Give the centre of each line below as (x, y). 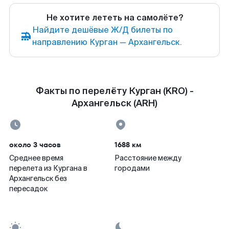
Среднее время (36, 158)
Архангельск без (38, 178)
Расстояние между (148, 158)
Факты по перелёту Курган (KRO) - (114, 91)
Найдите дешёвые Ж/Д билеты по (102, 30)
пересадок (28, 189)
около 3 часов (35, 145)
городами (132, 168)
